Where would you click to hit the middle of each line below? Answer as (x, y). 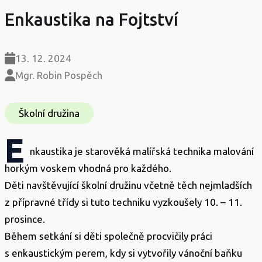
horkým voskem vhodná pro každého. (89, 168)
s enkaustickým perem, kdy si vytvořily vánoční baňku (123, 253)
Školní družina (49, 113)
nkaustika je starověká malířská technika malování (142, 151)
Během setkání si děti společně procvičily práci (108, 236)
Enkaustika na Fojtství (92, 19)
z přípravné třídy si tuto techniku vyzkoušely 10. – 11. (123, 202)
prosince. (25, 219)
